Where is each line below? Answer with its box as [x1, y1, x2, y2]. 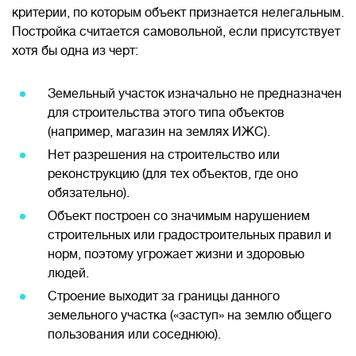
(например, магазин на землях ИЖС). [48, 125, 270, 139]
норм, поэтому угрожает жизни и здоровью [48, 247, 304, 261]
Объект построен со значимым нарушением [48, 209, 310, 223]
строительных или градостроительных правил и [48, 228, 331, 242]
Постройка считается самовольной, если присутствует [12, 25, 340, 39]
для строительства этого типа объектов [48, 106, 284, 120]
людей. [48, 266, 89, 281]
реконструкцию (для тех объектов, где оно [48, 167, 298, 181]
